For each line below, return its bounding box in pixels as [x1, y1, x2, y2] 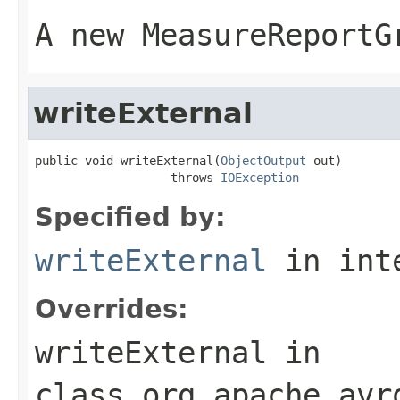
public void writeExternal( [35, 153, 221, 168]
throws [35, 170, 221, 185]
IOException [221, 170, 299, 185]
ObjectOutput [221, 153, 306, 168]
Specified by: [35, 201, 226, 232]
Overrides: [35, 293, 188, 324]
